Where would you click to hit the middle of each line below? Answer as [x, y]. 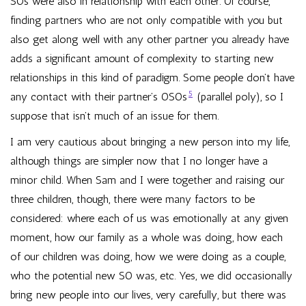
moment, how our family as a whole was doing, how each [147, 237]
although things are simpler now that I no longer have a [139, 161]
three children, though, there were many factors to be [133, 199]
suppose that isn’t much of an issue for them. [114, 116]
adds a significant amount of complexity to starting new [142, 58]
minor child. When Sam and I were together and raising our [147, 180]
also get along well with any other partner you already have [150, 39]
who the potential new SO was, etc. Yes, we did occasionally [151, 276]
